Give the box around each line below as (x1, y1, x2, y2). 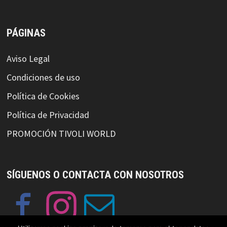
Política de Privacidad (6, 109, 89, 121)
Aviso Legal (6, 53, 50, 65)
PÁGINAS (6, 27, 46, 40)
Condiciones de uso (6, 71, 80, 84)
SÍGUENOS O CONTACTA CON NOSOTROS (6, 169, 184, 181)
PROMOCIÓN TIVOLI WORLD (6, 128, 116, 140)
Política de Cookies (6, 90, 80, 102)
